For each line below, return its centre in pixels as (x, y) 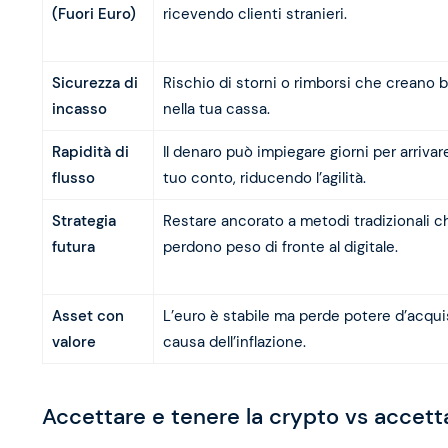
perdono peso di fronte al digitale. (280, 247)
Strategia (83, 221)
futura (73, 247)
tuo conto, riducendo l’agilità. (264, 178)
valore (73, 342)
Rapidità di (90, 152)
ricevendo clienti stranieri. (254, 14)
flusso (73, 178)
